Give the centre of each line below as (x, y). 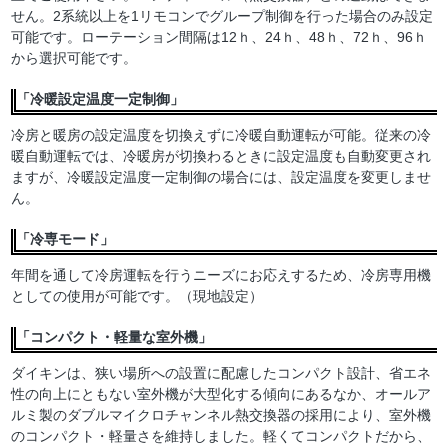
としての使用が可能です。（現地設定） (137, 296)
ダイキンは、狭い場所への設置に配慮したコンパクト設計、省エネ (221, 373)
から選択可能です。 (74, 58)
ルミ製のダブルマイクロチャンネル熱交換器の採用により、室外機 (221, 415)
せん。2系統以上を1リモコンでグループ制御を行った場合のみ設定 (222, 16)
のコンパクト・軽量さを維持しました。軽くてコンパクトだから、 (221, 436)
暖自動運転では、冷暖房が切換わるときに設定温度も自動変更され (221, 156)
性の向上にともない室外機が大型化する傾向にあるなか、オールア (221, 394)
